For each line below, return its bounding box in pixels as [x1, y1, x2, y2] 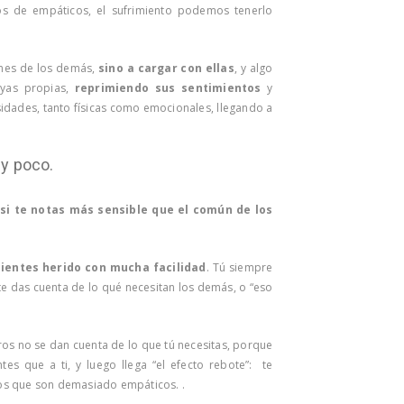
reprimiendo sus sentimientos [74, 79, 262, 96]
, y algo [234, 60, 273, 76]
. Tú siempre [206, 259, 273, 275]
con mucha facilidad [85, 259, 207, 275]
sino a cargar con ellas [98, 60, 234, 76]
